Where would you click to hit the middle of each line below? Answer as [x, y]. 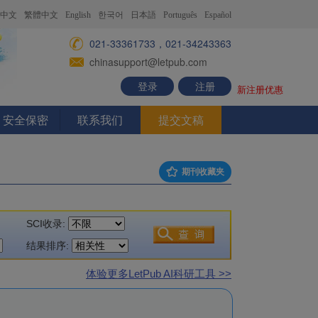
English [78, 15]
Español [218, 15]
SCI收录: [44, 224]
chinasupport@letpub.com [148, 62]
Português [180, 15]
